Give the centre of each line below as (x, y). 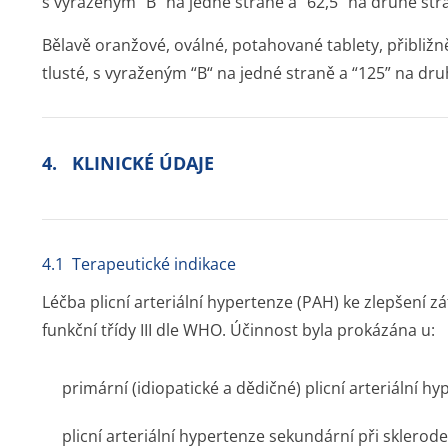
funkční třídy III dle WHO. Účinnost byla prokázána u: (238, 330)
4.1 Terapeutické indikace (139, 264)
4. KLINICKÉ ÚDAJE (128, 163)
